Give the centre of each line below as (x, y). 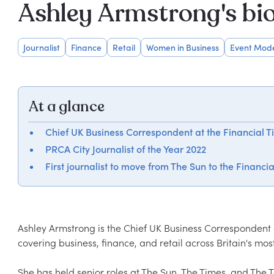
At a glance (66, 107)
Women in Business (182, 47)
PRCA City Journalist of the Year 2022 (125, 149)
